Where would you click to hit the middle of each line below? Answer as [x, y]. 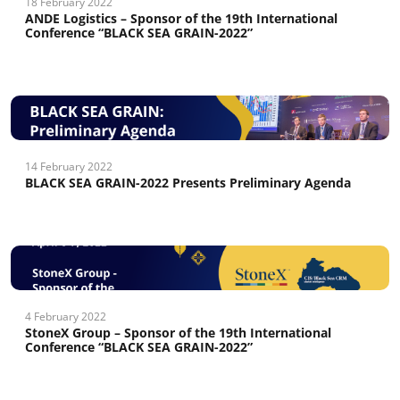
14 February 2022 [69, 167]
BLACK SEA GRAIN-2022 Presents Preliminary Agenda [188, 183]
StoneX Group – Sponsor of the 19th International [178, 333]
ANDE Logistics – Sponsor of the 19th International [181, 18]
